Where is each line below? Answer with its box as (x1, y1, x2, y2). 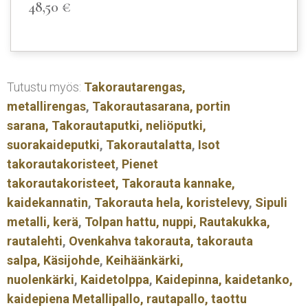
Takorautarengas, (84, 80, 186, 95)
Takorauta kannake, (122, 176, 235, 191)
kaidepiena (7, 291, 72, 307)
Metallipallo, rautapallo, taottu (72, 291, 247, 307)
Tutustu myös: (7, 80, 84, 95)
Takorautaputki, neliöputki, (52, 118, 206, 133)
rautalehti (7, 234, 63, 249)
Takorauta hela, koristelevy (94, 195, 249, 210)
